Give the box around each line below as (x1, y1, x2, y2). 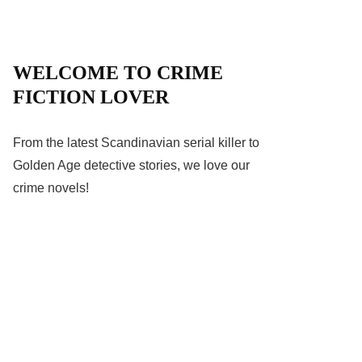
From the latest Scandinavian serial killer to (13, 135, 259, 149)
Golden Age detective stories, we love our (13, 158, 250, 172)
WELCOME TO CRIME (13, 61, 223, 83)
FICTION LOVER (13, 86, 169, 107)
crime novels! (13, 180, 89, 195)
